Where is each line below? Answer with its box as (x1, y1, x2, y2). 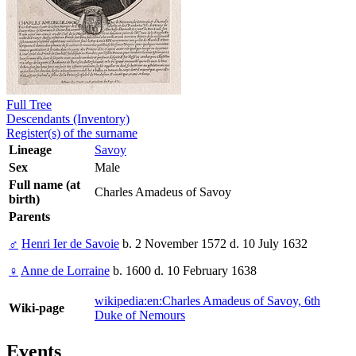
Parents (9, 210, 50, 224)
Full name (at (9, 178, 80, 192)
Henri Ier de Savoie (21, 237, 119, 251)
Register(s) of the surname (6, 126, 137, 141)
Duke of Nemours (95, 308, 185, 323)
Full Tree (6, 98, 52, 112)
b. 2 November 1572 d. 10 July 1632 (119, 237, 308, 251)
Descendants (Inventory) (6, 112, 130, 126)
